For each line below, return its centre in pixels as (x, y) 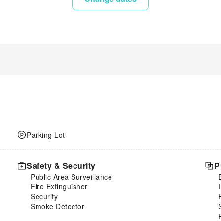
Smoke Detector (57, 206)
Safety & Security (61, 165)
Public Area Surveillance (71, 176)
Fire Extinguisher (59, 186)
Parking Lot (46, 134)
